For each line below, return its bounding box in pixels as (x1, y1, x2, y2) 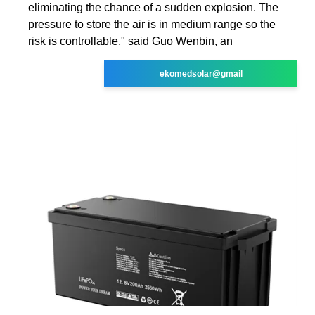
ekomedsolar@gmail (159, 68, 243, 79)
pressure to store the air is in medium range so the (28, 18, 276, 30)
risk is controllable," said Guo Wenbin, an (28, 34, 233, 47)
